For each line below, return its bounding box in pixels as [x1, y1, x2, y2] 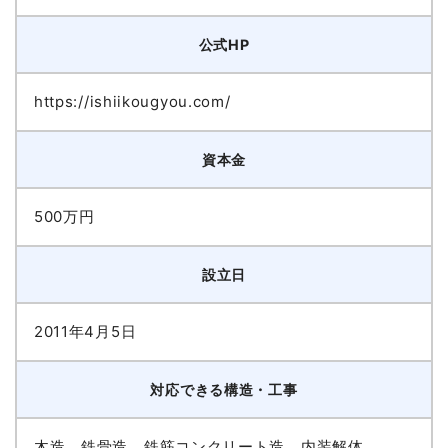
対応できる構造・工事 [150, 381, 298, 399]
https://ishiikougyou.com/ [33, 92, 231, 112]
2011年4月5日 [33, 322, 137, 342]
